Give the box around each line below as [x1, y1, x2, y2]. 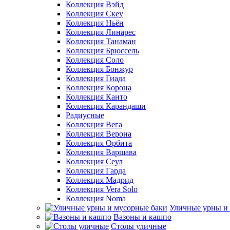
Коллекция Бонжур [66, 65, 133, 73]
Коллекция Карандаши [66, 102, 146, 110]
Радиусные [66, 111, 104, 120]
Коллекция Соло [66, 55, 124, 64]
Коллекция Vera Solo [66, 185, 138, 194]
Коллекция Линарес [66, 28, 136, 36]
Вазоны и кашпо [113, 213, 171, 221]
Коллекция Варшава [66, 148, 137, 157]
